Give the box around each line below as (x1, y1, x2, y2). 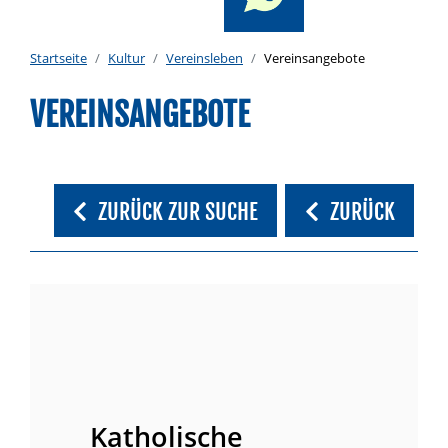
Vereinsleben (166, 49, 243, 67)
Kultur (108, 49, 145, 67)
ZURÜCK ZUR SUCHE (98, 197, 259, 227)
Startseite (30, 49, 87, 67)
